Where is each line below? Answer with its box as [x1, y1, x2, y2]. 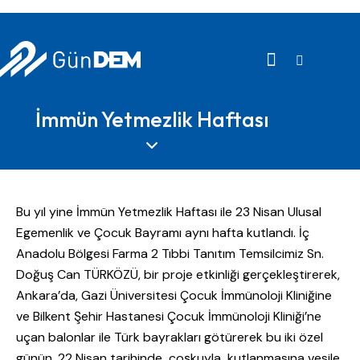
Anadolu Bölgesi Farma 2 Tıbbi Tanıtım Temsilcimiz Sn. [16, 245, 324, 263]
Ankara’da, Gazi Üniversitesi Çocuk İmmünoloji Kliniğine [16, 287, 332, 305]
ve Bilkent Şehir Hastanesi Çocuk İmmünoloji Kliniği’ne [16, 308, 321, 325]
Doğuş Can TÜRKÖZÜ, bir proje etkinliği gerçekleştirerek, [16, 266, 340, 284]
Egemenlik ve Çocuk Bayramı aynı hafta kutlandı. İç [16, 224, 309, 242]
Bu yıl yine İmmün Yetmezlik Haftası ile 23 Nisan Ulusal [16, 203, 321, 221]
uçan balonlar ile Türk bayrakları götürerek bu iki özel [16, 329, 323, 346]
